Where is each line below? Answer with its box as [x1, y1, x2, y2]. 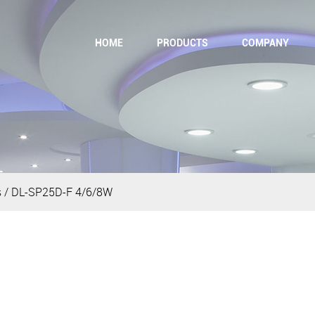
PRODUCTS [157, 37, 208, 49]
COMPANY [242, 37, 289, 49]
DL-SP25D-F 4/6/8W [11, 184, 112, 200]
